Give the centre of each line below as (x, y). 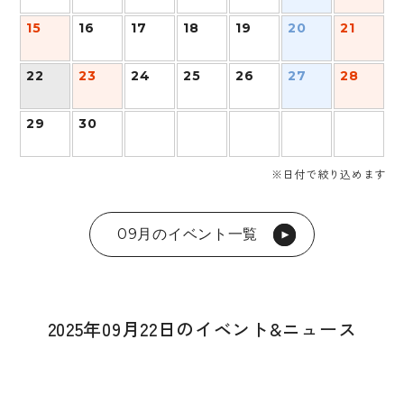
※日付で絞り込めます (329, 174)
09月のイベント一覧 (188, 234)
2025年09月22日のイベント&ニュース (202, 329)
